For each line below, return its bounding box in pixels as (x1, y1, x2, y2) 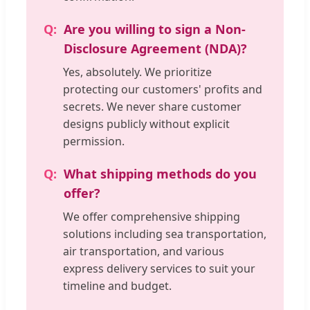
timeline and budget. (63, 278, 172, 294)
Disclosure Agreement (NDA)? (64, 40, 247, 57)
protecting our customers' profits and (63, 82, 262, 98)
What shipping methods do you (64, 165, 257, 183)
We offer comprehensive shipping (63, 209, 240, 225)
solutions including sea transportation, (63, 226, 266, 242)
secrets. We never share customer (63, 99, 241, 115)
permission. (63, 134, 125, 149)
